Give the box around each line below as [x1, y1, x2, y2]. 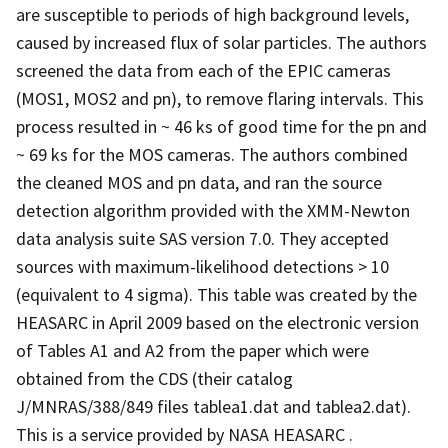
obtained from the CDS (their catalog [16, 366, 293, 390]
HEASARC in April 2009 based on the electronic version [16, 310, 419, 334]
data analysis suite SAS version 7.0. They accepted [16, 226, 389, 250]
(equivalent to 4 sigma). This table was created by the [16, 282, 417, 306]
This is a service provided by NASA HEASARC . [16, 422, 353, 446]
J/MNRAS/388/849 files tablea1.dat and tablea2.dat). [16, 394, 411, 418]
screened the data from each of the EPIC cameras [16, 58, 391, 82]
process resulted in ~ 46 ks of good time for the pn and [16, 114, 427, 138]
